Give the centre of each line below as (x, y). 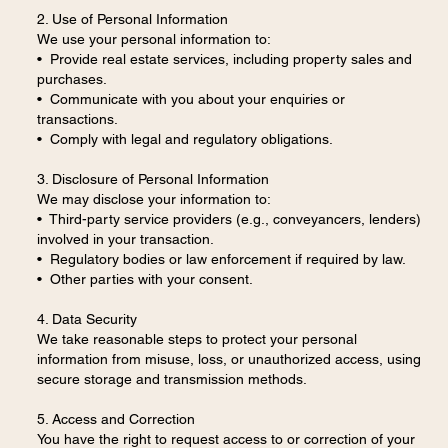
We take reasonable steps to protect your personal (196, 339)
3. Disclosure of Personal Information (152, 179)
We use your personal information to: (153, 39)
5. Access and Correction (115, 419)
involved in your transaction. (125, 239)
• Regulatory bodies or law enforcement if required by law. (221, 259)
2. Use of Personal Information (132, 19)
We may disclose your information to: (153, 199)
